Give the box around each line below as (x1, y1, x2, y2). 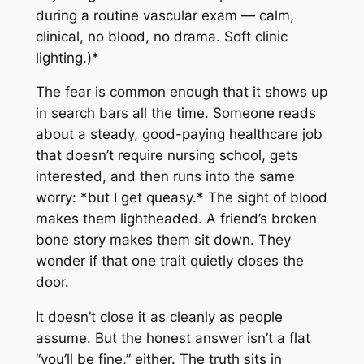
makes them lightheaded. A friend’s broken (35, 210, 317, 227)
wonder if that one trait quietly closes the (35, 253, 304, 270)
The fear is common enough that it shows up (35, 84, 327, 101)
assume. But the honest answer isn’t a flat (35, 330, 310, 347)
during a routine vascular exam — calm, (35, 6, 294, 24)
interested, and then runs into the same (35, 168, 295, 185)
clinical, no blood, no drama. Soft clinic (35, 28, 288, 45)
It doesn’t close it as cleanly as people (35, 309, 283, 326)
